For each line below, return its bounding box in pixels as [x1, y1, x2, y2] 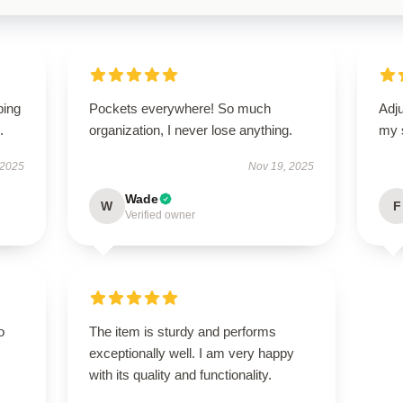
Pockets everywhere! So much [88, 101, 271, 116]
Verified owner [124, 209, 195, 221]
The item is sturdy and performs [88, 324, 276, 339]
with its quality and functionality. [88, 367, 272, 382]
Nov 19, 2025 [248, 160, 315, 173]
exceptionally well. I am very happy [88, 345, 294, 361]
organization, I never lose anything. [88, 122, 292, 138]
